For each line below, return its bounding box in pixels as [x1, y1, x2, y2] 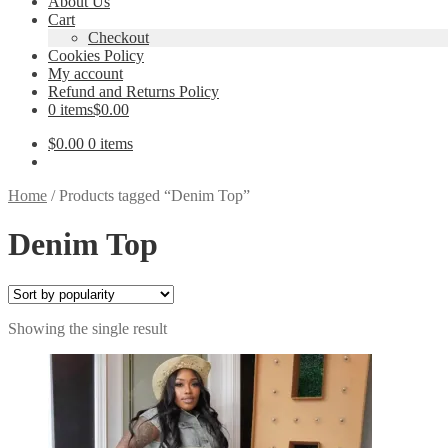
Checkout [88, 29, 149, 46]
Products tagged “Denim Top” [59, 187, 250, 204]
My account [48, 65, 123, 82]
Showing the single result [8, 319, 167, 337]
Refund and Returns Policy [48, 83, 219, 100]
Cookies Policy [48, 47, 144, 64]
